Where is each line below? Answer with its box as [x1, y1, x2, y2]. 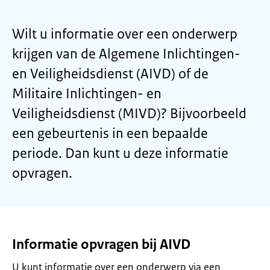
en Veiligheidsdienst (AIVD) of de [12, 65, 209, 83]
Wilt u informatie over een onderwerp [12, 25, 237, 43]
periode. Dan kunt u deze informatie [12, 145, 228, 162]
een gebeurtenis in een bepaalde [12, 125, 208, 142]
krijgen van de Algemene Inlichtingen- [12, 45, 240, 63]
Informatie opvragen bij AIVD [12, 236, 190, 253]
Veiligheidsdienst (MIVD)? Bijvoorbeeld [12, 105, 246, 122]
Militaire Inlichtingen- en [12, 85, 162, 102]
